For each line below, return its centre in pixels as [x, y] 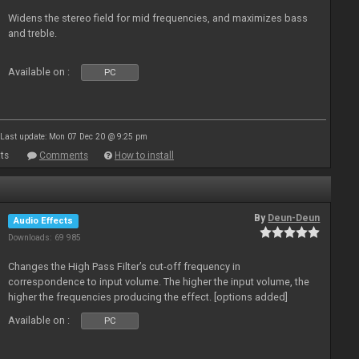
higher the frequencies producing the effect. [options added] [148, 297]
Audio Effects [44, 221]
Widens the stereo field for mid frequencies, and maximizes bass [158, 18]
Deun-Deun [294, 218]
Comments [64, 155]
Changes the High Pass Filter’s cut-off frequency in [125, 266]
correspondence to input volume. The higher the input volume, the [159, 282]
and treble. [33, 33]
